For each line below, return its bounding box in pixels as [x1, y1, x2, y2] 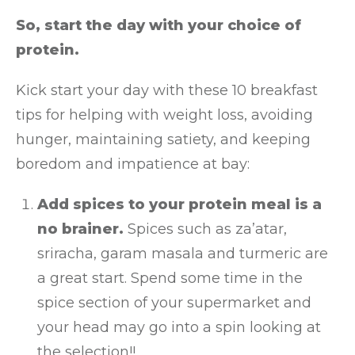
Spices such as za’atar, [124, 220, 287, 238]
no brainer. [37, 220, 124, 238]
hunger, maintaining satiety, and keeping [16, 131, 311, 148]
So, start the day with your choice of [16, 17, 301, 34]
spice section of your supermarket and [37, 294, 311, 311]
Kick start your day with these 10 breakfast [16, 82, 318, 99]
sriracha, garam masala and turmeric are [37, 245, 328, 262]
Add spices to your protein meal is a [37, 196, 322, 213]
